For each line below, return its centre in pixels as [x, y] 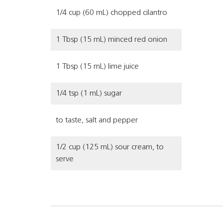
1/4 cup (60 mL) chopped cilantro [111, 13]
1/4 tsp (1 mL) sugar [89, 94]
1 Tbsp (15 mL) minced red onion [111, 40]
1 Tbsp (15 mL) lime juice [97, 67]
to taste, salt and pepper [97, 120]
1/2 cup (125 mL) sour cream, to [110, 147]
